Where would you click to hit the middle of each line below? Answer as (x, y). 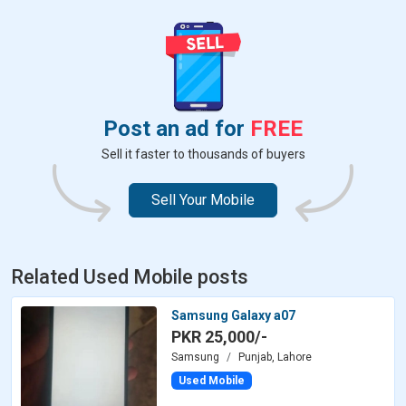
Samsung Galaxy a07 (233, 315)
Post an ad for (177, 128)
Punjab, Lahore (275, 357)
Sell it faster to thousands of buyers (203, 154)
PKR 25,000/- (219, 336)
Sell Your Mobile (203, 199)
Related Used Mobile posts (130, 276)
